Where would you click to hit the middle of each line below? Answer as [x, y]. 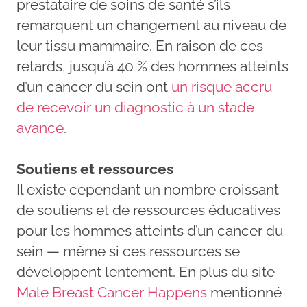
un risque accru [222, 86]
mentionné [244, 292]
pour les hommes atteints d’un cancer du [150, 230]
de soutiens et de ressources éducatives [148, 210]
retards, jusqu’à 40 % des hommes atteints [152, 66]
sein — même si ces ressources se [128, 251]
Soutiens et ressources [95, 169]
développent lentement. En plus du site [146, 271]
